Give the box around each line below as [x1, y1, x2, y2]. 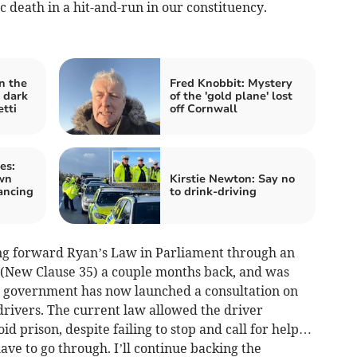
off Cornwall [170, 100, 237, 116]
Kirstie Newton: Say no [170, 171, 295, 186]
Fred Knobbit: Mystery [170, 75, 292, 91]
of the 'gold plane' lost [170, 88, 292, 104]
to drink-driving [170, 183, 257, 199]
